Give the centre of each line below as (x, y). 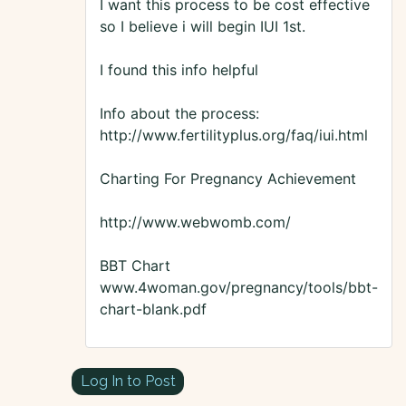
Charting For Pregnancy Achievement (228, 179)
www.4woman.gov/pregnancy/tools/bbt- (239, 288)
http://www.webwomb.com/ (195, 222)
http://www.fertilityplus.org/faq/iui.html (234, 135)
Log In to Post (128, 381)
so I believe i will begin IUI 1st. (203, 27)
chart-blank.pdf (153, 309)
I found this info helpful (179, 70)
